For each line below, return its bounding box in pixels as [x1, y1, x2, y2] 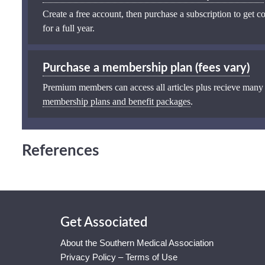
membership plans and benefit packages [43, 96, 190, 106]
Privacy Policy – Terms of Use [60, 251, 177, 262]
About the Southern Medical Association [60, 237, 214, 248]
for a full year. [43, 22, 95, 33]
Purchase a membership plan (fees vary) [43, 62, 250, 74]
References [22, 143, 99, 159]
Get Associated [60, 215, 147, 229]
